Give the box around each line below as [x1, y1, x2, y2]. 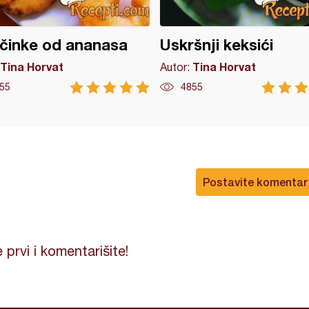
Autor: [159, 61, 192, 73]
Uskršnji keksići [159, 36, 273, 54]
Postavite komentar [203, 175, 308, 188]
